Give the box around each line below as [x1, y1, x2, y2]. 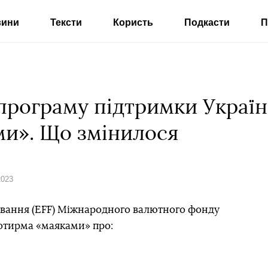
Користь [112, 17, 153, 28]
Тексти [50, 17, 82, 28]
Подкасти [184, 17, 230, 28]
